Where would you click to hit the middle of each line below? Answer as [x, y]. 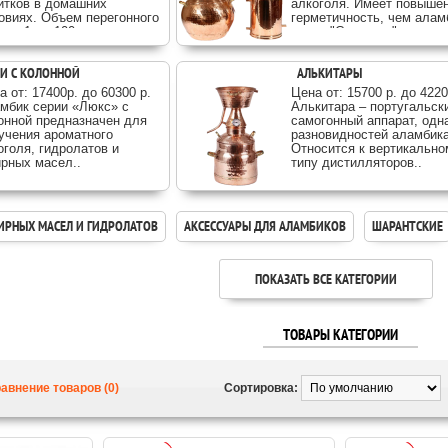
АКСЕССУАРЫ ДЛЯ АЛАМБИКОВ [265, 226]
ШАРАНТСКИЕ [407, 226]
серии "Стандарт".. [348, 31]
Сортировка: [261, 388]
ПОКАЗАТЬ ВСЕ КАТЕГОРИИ [326, 279]
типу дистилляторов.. [356, 162]
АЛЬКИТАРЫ [329, 73]
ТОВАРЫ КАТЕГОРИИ [340, 334]
